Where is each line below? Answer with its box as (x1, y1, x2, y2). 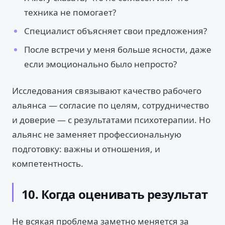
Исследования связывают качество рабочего (12, 85, 201, 96)
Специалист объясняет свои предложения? (24, 25, 207, 37)
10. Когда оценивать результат (22, 186, 208, 202)
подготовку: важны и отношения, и (12, 143, 160, 155)
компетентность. (12, 158, 83, 169)
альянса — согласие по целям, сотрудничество (12, 99, 209, 111)
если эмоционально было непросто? (24, 58, 177, 70)
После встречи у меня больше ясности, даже (24, 44, 211, 55)
